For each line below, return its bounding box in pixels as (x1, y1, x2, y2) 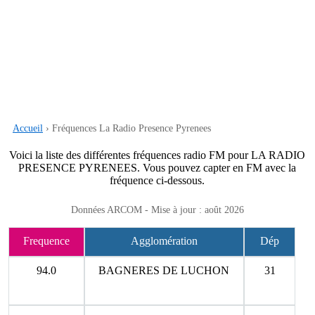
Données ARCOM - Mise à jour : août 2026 (70, 205, 244, 216)
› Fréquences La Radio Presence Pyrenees (43, 123, 211, 134)
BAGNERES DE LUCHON (98, 264, 230, 277)
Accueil (13, 123, 43, 134)
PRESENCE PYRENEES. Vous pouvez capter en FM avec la (18, 162, 297, 174)
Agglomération (130, 235, 198, 247)
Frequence (23, 235, 70, 247)
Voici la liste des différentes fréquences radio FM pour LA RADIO (9, 149, 306, 162)
